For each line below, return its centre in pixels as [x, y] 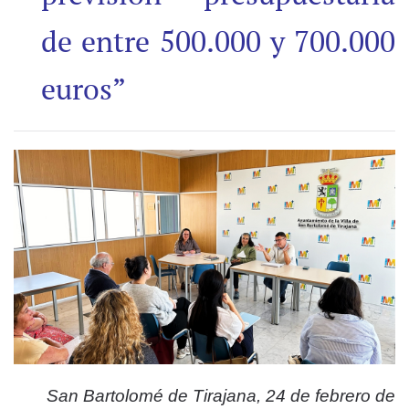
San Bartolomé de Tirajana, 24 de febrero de [221, 396]
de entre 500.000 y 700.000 [218, 42]
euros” [84, 89]
